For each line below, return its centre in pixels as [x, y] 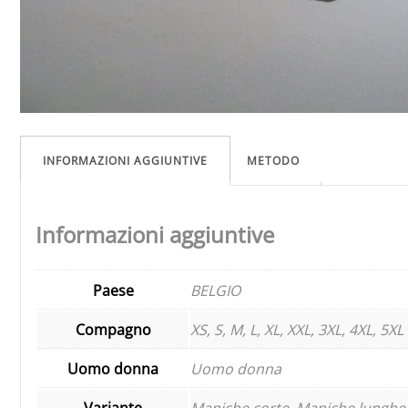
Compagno [113, 329]
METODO [273, 161]
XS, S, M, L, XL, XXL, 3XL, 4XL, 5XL [297, 329]
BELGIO [215, 290]
